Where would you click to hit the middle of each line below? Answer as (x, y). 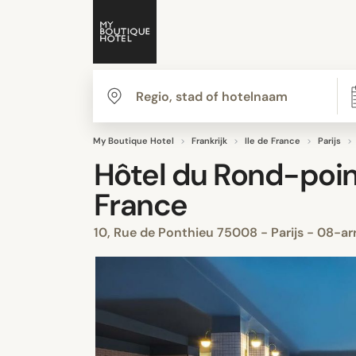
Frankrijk (209, 141)
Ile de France (273, 141)
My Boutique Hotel (133, 141)
